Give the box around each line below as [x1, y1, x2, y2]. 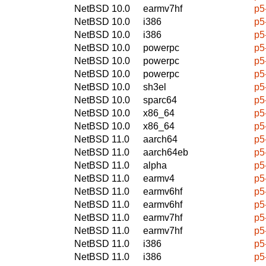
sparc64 [143, 94, 177, 105]
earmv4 [143, 173, 175, 183]
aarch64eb [143, 147, 188, 157]
